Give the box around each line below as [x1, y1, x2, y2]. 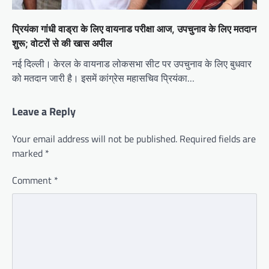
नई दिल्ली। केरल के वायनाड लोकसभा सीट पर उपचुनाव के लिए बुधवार [12, 56, 252, 71]
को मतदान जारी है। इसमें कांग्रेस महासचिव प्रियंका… [12, 70, 195, 85]
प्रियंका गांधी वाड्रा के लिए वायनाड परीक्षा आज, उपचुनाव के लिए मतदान [12, 22, 256, 35]
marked [12, 145, 45, 160]
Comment [12, 172, 54, 187]
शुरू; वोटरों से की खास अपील [12, 37, 112, 49]
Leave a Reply [12, 103, 76, 119]
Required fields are [180, 131, 256, 146]
